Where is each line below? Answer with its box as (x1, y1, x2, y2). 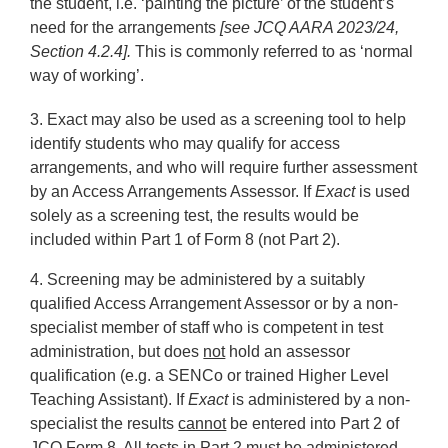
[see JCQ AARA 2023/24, (220, 18, 400, 36)
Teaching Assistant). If (30, 391, 189, 408)
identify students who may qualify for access (30, 135, 341, 152)
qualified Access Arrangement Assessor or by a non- (30, 295, 399, 312)
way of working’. (30, 66, 145, 84)
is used (355, 183, 411, 200)
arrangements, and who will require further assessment (30, 159, 418, 176)
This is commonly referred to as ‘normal (135, 42, 414, 60)
